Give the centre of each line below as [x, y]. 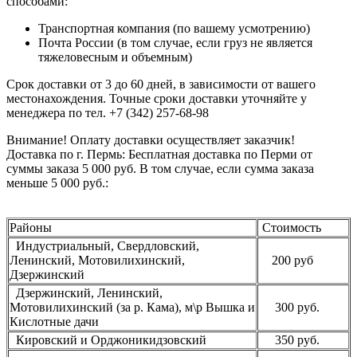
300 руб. [289, 308]
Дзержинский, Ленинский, [86, 293]
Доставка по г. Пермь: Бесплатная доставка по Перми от [159, 155]
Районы [31, 228]
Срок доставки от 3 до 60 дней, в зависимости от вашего [161, 84]
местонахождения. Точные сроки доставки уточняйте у [157, 99]
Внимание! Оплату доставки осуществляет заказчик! [152, 140]
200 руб [286, 261]
